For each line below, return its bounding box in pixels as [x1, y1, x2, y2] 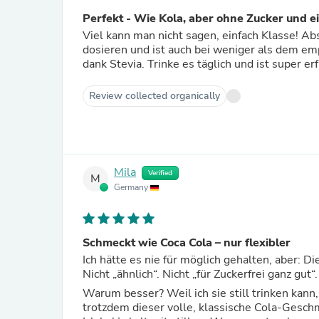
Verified [148, 168, 172, 178]
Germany [114, 182, 150, 193]
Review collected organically [89, 89, 220, 103]
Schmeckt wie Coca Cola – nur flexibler [83, 235, 291, 251]
